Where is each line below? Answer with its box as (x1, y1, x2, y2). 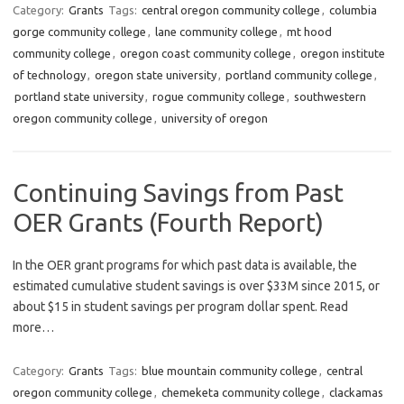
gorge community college (13, 25, 146, 39)
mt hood (287, 25, 332, 39)
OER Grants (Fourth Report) (13, 208, 324, 237)
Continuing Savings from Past (13, 179, 344, 207)
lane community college (155, 25, 278, 39)
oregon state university (95, 69, 216, 82)
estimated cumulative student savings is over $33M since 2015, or (13, 279, 380, 294)
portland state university (14, 90, 143, 104)
